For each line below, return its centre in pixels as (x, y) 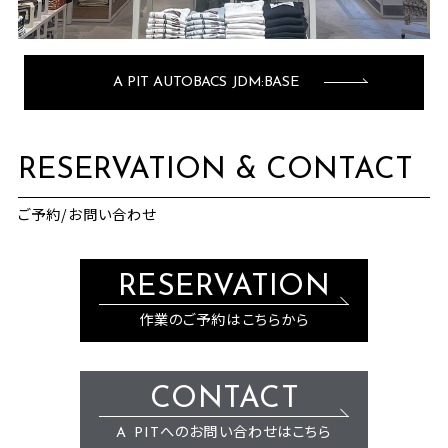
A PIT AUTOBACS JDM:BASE (206, 82)
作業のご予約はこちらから (224, 322)
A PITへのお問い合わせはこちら (224, 434)
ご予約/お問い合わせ (87, 213)
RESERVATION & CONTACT (215, 170)
